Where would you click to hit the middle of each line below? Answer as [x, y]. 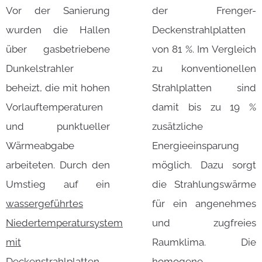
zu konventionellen [204, 69]
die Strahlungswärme [204, 185]
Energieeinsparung [196, 146]
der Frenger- [204, 11]
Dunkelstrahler [40, 69]
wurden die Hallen [58, 30]
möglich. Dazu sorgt [204, 165]
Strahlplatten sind [204, 88]
